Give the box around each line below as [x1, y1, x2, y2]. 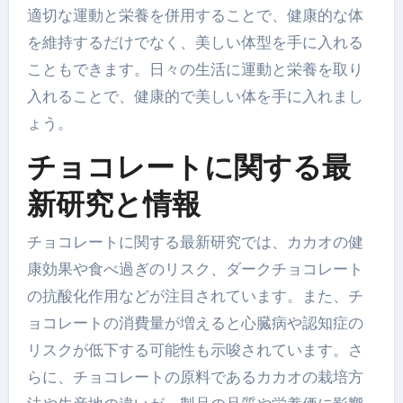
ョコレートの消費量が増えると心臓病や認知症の [26, 312, 363, 333]
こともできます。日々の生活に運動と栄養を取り [26, 59, 363, 80]
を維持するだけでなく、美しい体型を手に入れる [26, 32, 363, 53]
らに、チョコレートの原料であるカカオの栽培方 [26, 366, 363, 387]
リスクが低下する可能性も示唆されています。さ [26, 339, 363, 360]
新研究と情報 [26, 186, 201, 222]
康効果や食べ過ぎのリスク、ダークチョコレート [26, 258, 363, 279]
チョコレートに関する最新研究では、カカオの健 [26, 231, 363, 252]
